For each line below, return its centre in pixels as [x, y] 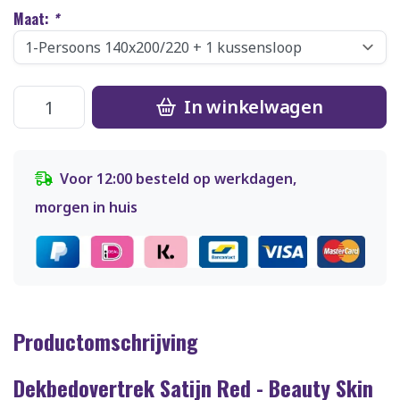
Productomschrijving [106, 342]
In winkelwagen [251, 107]
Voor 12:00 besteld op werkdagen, [178, 179]
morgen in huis [86, 207]
